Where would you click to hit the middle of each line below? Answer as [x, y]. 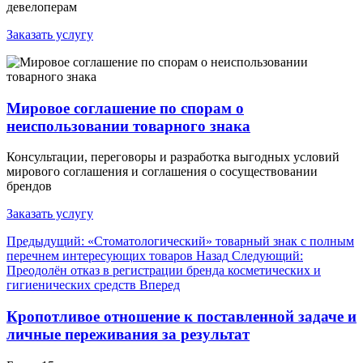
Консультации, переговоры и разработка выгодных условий [173, 157]
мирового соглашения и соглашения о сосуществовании [162, 172]
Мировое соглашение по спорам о [125, 108]
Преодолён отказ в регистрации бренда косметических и [164, 271]
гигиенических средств [73, 285]
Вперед [160, 285]
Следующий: [267, 256]
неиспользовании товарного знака [128, 126]
